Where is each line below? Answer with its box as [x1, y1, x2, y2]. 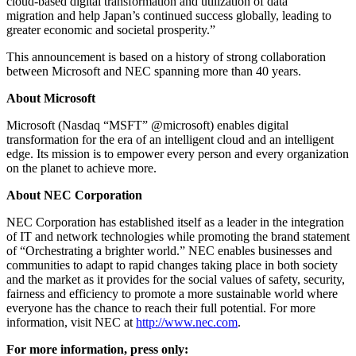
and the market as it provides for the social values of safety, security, [6, 273, 345, 287]
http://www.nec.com [136, 315, 238, 330]
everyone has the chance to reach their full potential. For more [6, 301, 315, 315]
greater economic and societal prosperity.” [6, 23, 215, 37]
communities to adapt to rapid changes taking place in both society [6, 258, 338, 273]
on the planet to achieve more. [6, 161, 157, 176]
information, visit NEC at [6, 315, 136, 330]
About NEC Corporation [6, 188, 142, 203]
